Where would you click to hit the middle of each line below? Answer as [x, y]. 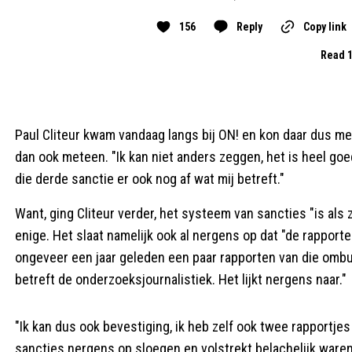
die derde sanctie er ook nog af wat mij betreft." [150, 178]
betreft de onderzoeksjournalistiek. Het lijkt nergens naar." [181, 279]
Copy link [324, 26]
